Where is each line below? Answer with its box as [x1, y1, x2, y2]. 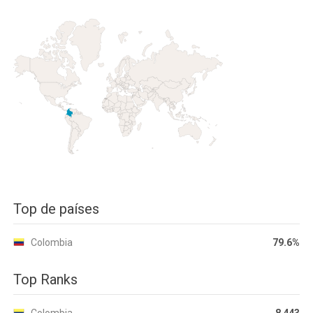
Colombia [31, 237, 73, 248]
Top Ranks [13, 271, 78, 288]
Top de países [13, 201, 99, 217]
